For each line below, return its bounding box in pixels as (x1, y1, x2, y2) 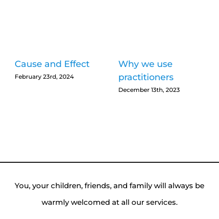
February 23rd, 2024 (15, 72, 74, 80)
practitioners (118, 72, 174, 83)
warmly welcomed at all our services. (42, 197, 177, 207)
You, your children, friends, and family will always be (15, 180, 204, 190)
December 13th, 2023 (118, 86, 180, 93)
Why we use (118, 59, 173, 70)
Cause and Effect (15, 59, 89, 70)
